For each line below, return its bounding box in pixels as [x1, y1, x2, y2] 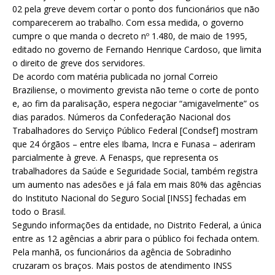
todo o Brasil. [12, 205, 66, 217]
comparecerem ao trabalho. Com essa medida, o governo [12, 16, 244, 28]
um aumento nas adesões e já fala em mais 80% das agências [12, 178, 261, 190]
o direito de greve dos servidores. [12, 56, 145, 69]
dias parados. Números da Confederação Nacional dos [12, 110, 231, 123]
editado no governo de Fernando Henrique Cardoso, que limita [12, 43, 261, 55]
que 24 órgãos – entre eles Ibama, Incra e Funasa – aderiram [12, 137, 255, 150]
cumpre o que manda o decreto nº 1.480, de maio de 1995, [12, 29, 247, 42]
